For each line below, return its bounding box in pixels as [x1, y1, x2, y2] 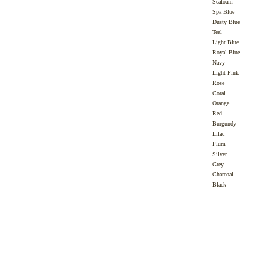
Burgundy [212, 120, 237, 127]
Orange [212, 100, 230, 106]
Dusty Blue [212, 19, 240, 25]
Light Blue [212, 39, 239, 45]
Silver [212, 151, 227, 157]
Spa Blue [212, 8, 235, 15]
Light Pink [212, 69, 239, 76]
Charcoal [212, 171, 234, 178]
